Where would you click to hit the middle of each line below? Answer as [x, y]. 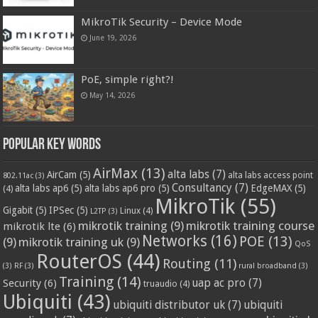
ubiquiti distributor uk [169, 306]
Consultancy [202, 188]
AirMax [116, 174]
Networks [175, 242]
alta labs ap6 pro [120, 188]
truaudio [161, 284]
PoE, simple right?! [128, 80]
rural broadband [268, 266]
